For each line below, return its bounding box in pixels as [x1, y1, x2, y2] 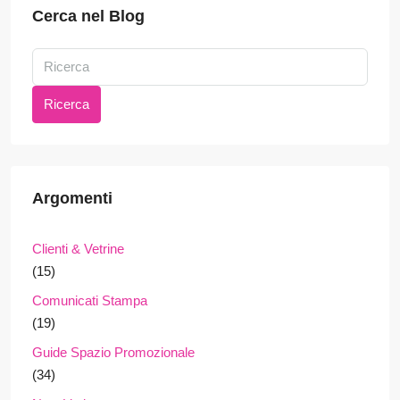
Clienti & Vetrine [32, 241, 124, 257]
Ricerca [44, 96, 89, 112]
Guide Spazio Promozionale [32, 345, 195, 361]
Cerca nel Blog [32, 7, 145, 26]
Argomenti [32, 189, 112, 208]
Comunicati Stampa [32, 293, 147, 309]
